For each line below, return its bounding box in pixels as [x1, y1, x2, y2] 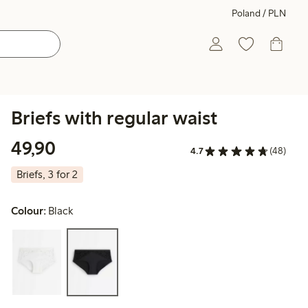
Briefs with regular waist [11, 106, 217, 129]
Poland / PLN [232, 8, 286, 19]
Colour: [11, 204, 46, 218]
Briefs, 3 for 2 [16, 168, 78, 181]
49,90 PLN [55, 135, 142, 159]
